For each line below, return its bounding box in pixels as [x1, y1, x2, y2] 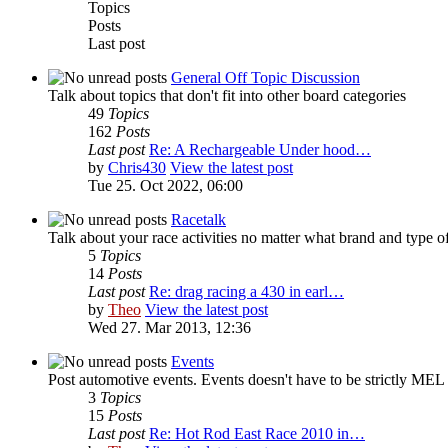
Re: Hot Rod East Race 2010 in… [149, 424, 365, 442]
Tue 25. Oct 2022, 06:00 [88, 176, 243, 194]
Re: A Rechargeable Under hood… [149, 140, 371, 158]
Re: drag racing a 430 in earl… [149, 282, 344, 300]
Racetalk [171, 210, 226, 228]
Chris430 [108, 158, 166, 176]
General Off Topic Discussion [171, 68, 360, 86]
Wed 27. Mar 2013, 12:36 [88, 318, 251, 336]
